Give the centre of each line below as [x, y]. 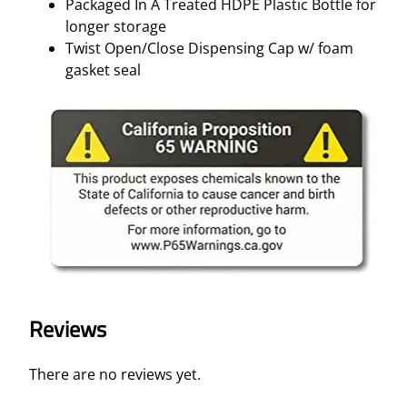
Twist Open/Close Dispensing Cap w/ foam [209, 49]
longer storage [116, 27]
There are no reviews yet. [115, 374]
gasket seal [103, 70]
